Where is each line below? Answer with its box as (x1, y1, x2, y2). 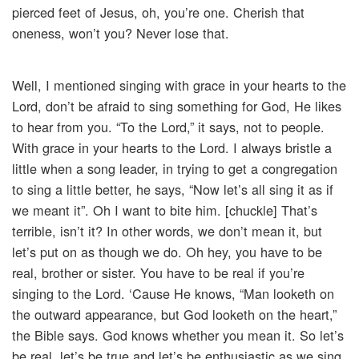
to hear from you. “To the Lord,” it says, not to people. (12, 117, 325, 137)
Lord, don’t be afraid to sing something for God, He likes (12, 96, 341, 116)
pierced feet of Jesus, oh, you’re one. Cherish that (12, 2, 305, 22)
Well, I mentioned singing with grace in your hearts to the (12, 75, 346, 95)
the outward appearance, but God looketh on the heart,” (12, 305, 337, 325)
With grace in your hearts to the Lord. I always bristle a (12, 138, 332, 158)
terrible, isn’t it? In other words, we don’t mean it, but (12, 221, 322, 241)
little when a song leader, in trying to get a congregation (12, 159, 337, 179)
